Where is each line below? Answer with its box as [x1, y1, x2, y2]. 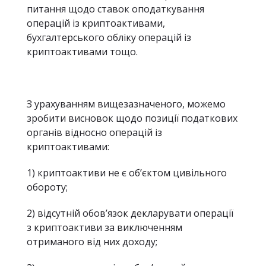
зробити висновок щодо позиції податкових [27, 112, 237, 125]
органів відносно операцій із [27, 126, 162, 139]
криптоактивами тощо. [27, 45, 138, 58]
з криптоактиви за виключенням [27, 221, 182, 234]
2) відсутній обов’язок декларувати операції [27, 207, 233, 220]
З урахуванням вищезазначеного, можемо [27, 97, 226, 110]
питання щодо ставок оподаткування [27, 2, 204, 15]
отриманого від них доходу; [27, 235, 157, 248]
